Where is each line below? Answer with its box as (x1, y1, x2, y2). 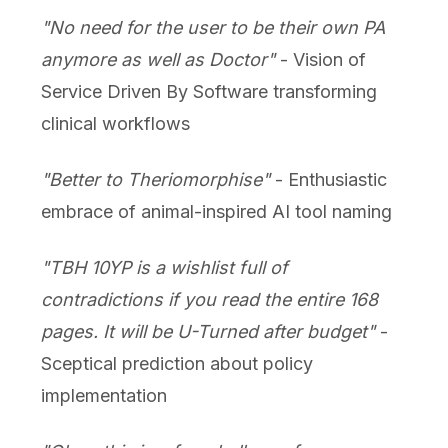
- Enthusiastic (269, 169, 387, 191)
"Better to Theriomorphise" (40, 169, 270, 191)
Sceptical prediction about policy (40, 353, 313, 375)
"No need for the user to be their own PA (40, 17, 385, 39)
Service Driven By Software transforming (40, 81, 377, 103)
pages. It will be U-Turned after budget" (40, 321, 375, 343)
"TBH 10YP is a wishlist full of (40, 257, 288, 279)
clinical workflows (40, 113, 190, 135)
